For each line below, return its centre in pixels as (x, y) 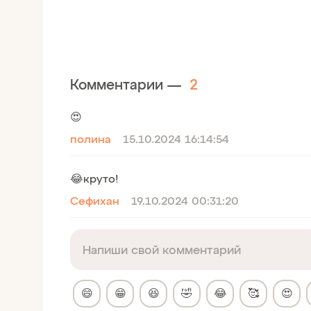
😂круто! (94, 178)
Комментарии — (128, 84)
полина (91, 138)
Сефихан (95, 200)
